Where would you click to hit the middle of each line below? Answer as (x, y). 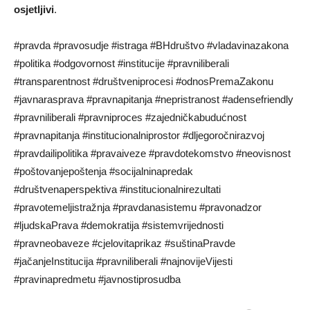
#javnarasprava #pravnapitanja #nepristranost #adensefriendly (154, 100)
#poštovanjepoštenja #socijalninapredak (103, 172)
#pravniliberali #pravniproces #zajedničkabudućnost (130, 118)
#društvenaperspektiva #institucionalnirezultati (117, 190)
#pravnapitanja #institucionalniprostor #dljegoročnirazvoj (139, 136)
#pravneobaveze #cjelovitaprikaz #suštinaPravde (125, 244)
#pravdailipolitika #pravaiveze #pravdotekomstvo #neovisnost (152, 154)
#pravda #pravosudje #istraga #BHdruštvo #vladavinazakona (151, 46)
